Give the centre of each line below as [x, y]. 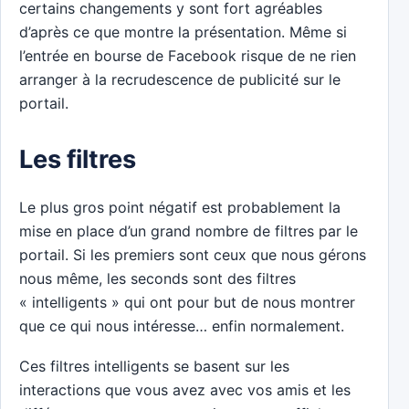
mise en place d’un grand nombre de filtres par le [189, 231]
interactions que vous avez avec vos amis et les [185, 390]
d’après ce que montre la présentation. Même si [183, 31]
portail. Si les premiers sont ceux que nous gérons [193, 254]
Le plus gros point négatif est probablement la [180, 207]
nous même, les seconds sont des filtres [157, 278]
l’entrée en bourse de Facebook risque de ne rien [188, 55]
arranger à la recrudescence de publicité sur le [180, 79]
